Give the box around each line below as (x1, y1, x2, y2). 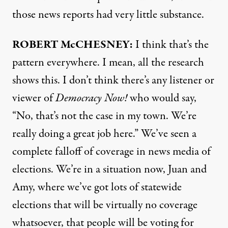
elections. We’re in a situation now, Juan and (12, 161, 207, 178)
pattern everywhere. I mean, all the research (12, 54, 204, 71)
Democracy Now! (55, 90, 127, 106)
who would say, (127, 90, 196, 106)
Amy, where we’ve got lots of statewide (12, 179, 182, 195)
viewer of (12, 90, 55, 106)
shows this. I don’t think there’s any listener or (12, 72, 214, 89)
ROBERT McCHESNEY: (12, 37, 133, 53)
